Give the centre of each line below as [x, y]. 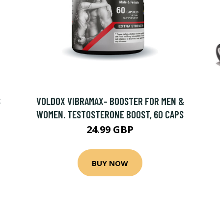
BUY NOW [110, 163]
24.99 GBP [110, 129]
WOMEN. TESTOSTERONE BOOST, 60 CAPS [110, 114]
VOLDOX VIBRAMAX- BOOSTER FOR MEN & [110, 101]
